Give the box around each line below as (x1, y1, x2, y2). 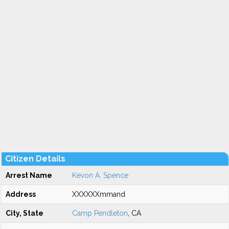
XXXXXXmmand (72, 190, 125, 198)
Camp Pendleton (72, 209, 128, 217)
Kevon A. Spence (72, 171, 128, 179)
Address (6, 190, 36, 198)
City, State (6, 209, 43, 217)
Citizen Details (5, 154, 65, 164)
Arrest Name (6, 171, 52, 179)
